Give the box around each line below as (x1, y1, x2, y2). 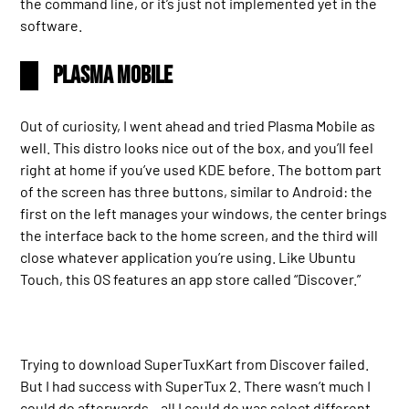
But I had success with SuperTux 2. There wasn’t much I (20, 376, 372, 394)
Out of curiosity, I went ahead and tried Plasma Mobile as (20, 117, 376, 135)
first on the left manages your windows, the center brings (20, 204, 388, 223)
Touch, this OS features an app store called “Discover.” (20, 270, 362, 288)
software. (20, 16, 83, 35)
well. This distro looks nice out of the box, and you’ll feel (20, 139, 374, 157)
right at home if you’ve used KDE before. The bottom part (20, 161, 383, 179)
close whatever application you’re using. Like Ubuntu (20, 248, 357, 267)
